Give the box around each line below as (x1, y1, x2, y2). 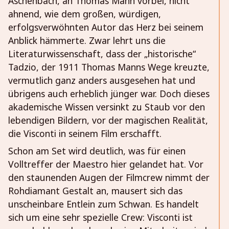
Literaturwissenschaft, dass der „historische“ (8, 48, 196, 60)
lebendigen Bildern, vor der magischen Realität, (8, 114, 208, 127)
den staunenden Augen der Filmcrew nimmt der (8, 171, 210, 184)
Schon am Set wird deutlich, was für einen (8, 145, 186, 157)
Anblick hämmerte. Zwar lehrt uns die (8, 34, 166, 47)
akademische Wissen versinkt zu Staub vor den (8, 101, 205, 113)
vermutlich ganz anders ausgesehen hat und (8, 74, 195, 87)
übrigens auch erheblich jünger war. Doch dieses (8, 87, 210, 100)
